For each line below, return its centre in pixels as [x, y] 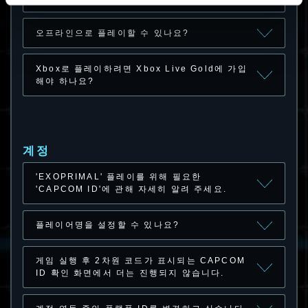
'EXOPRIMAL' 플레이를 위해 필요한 [119, 177]
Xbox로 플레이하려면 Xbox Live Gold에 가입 [141, 69]
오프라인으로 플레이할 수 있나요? [112, 33]
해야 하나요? [65, 81]
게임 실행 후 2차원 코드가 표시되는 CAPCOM [141, 261]
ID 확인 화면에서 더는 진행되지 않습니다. [130, 273]
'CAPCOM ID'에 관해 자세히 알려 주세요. [131, 189]
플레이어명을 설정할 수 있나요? [108, 225]
